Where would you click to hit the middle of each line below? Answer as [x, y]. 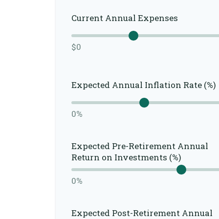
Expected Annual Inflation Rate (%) [144, 85]
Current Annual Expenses [125, 18]
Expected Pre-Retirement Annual [140, 146]
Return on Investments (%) [126, 157]
